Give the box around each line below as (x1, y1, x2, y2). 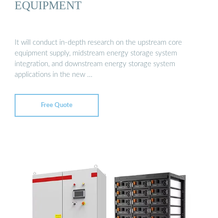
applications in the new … (15, 71, 92, 78)
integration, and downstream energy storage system (15, 60, 175, 68)
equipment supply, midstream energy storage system (15, 49, 177, 57)
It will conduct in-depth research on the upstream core (15, 38, 182, 46)
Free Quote (41, 102, 73, 109)
